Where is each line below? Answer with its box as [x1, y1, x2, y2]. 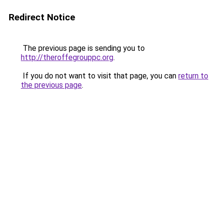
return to [178, 71, 208, 80]
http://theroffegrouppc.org [21, 53, 113, 62]
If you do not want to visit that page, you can [21, 71, 178, 80]
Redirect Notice [9, 12, 75, 23]
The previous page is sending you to [21, 44, 145, 53]
